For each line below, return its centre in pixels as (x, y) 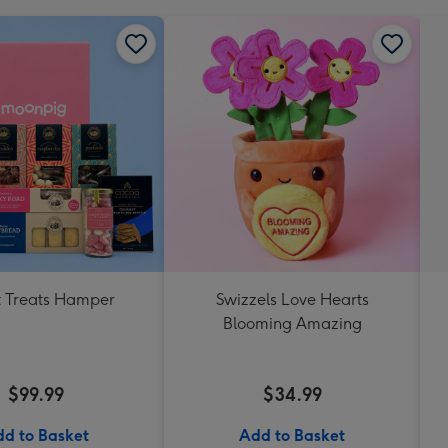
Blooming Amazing (292, 323)
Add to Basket (292, 435)
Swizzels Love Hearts (292, 299)
